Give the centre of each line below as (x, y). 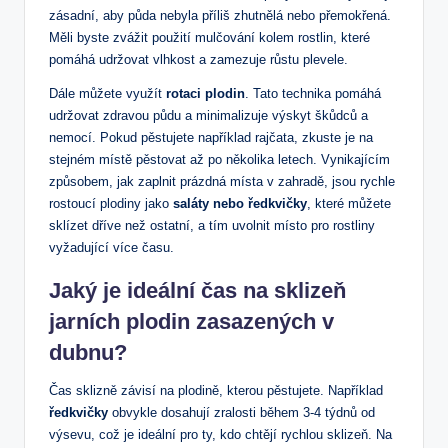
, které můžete (349, 204)
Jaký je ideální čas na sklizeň (197, 291)
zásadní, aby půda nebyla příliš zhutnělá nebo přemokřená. (220, 16)
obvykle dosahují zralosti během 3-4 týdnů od (241, 413)
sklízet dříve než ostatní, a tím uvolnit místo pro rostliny (212, 226)
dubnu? (88, 353)
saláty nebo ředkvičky (240, 204)
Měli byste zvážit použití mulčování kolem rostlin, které (209, 38)
